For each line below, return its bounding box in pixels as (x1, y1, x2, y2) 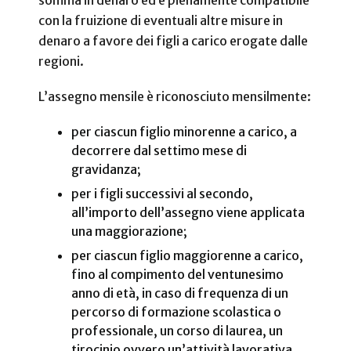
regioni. (38, 53, 84, 70)
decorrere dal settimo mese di (71, 142, 247, 158)
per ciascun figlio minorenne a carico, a (71, 123, 297, 139)
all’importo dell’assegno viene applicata (71, 204, 305, 220)
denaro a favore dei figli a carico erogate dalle (38, 33, 308, 49)
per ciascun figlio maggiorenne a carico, (71, 247, 303, 263)
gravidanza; (71, 161, 143, 177)
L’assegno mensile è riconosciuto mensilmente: (38, 89, 311, 105)
